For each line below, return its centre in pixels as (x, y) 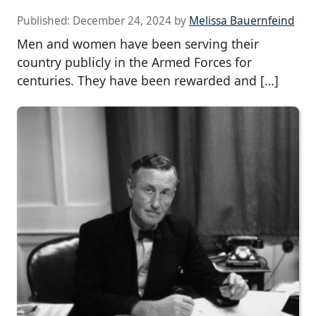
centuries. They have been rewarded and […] (148, 80)
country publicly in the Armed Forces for (134, 62)
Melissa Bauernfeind (242, 20)
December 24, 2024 (122, 20)
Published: (45, 20)
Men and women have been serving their (138, 43)
